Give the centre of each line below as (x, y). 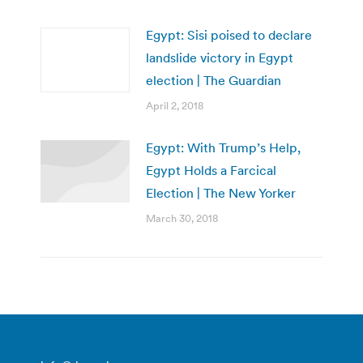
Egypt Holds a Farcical (211, 170)
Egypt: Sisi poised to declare (229, 34)
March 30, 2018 (182, 218)
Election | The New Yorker (221, 192)
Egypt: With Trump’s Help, (223, 147)
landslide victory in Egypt (220, 57)
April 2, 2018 (175, 105)
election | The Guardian (214, 80)
